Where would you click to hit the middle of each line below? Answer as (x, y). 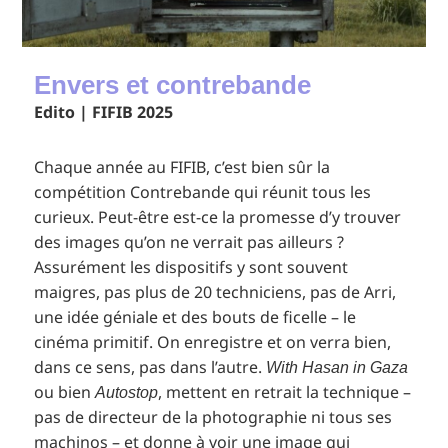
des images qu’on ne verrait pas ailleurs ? (189, 242)
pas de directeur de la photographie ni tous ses (213, 417)
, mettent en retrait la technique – (285, 392)
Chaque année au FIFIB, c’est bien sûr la (182, 167)
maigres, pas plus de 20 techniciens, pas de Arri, (215, 292)
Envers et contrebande (173, 85)
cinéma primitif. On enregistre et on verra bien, (213, 342)
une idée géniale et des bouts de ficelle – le (195, 317)
